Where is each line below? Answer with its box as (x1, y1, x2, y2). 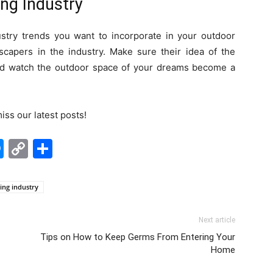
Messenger (4, 136, 107, 160)
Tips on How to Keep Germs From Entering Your (40, 232, 235, 243)
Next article (199, 216, 235, 224)
